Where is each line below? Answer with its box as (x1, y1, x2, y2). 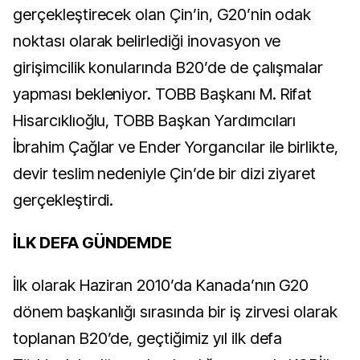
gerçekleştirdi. (13, 190, 114, 211)
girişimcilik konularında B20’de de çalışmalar (13, 58, 324, 78)
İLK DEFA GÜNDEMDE (13, 233, 173, 253)
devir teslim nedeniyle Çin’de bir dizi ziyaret (13, 164, 317, 184)
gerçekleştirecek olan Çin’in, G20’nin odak (13, 5, 312, 25)
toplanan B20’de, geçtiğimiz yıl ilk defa (13, 329, 283, 349)
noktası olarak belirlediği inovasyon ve (13, 31, 281, 51)
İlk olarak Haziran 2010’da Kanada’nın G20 (13, 276, 309, 296)
